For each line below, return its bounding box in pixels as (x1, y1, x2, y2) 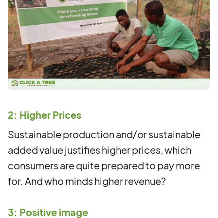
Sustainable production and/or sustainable (8, 128, 200, 140)
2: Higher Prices (8, 109, 81, 121)
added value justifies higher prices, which (8, 144, 191, 156)
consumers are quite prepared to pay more (8, 159, 200, 171)
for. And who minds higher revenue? (8, 175, 166, 187)
